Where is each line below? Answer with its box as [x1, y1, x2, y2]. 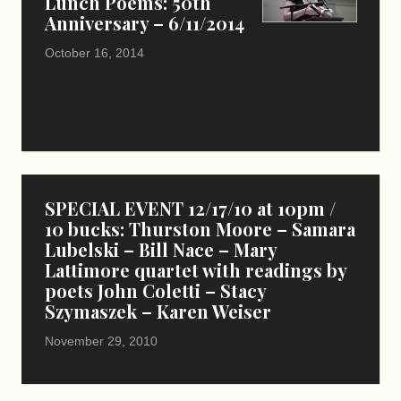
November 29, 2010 [45, 334, 158, 348]
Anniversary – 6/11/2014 [45, 11, 244, 35]
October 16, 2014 [45, 46, 144, 60]
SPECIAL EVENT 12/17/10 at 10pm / [45, 196, 336, 220]
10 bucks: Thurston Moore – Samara [45, 217, 355, 241]
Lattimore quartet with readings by [45, 258, 346, 282]
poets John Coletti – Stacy [45, 278, 266, 303]
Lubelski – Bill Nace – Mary [45, 237, 277, 261]
